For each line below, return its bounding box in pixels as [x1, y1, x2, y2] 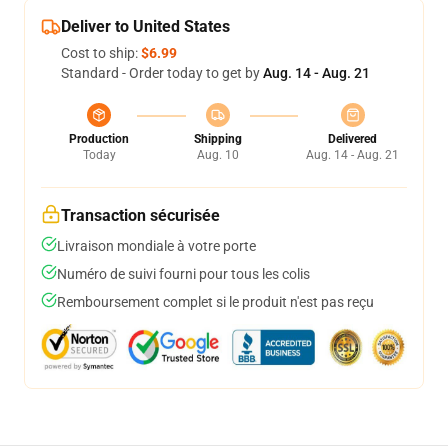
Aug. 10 [196, 148, 239, 162]
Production [69, 132, 129, 146]
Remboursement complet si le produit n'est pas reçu [57, 294, 374, 310]
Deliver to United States [61, 17, 230, 36]
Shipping [193, 132, 242, 146]
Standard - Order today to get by [61, 65, 263, 81]
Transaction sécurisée [61, 206, 220, 225]
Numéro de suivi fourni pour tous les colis [57, 266, 310, 282]
